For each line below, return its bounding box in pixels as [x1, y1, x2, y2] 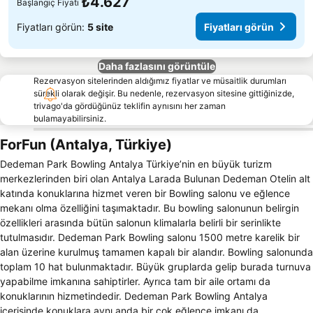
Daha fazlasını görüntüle [98, 60, 215, 72]
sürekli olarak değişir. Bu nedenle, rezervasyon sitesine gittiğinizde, [34, 88, 294, 99]
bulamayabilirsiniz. [34, 113, 106, 124]
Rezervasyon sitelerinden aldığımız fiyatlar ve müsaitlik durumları [34, 75, 286, 86]
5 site [87, 20, 113, 33]
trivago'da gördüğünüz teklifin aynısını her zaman [34, 101, 226, 111]
